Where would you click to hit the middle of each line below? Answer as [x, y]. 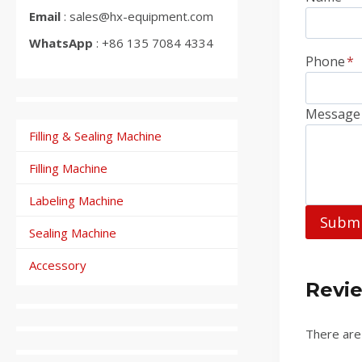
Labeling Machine [76, 200]
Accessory [58, 265]
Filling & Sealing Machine [95, 135]
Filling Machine [68, 168]
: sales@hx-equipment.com [137, 17]
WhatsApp [63, 43]
